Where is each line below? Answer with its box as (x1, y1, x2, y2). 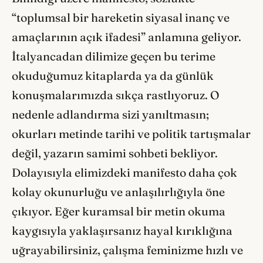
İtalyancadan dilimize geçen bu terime (12, 49, 215, 63)
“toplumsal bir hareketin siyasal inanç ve (12, 10, 230, 25)
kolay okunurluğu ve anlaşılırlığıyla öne (12, 184, 225, 199)
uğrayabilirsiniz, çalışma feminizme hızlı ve (12, 242, 243, 257)
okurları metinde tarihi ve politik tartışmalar (12, 126, 251, 141)
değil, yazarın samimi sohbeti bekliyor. (12, 146, 218, 160)
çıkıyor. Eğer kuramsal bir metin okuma (12, 204, 225, 218)
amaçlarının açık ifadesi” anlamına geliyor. (12, 29, 241, 44)
